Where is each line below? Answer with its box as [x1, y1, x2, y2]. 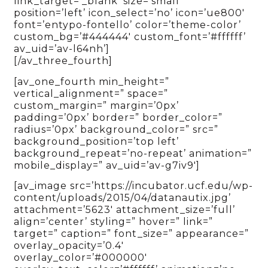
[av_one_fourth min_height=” [14, 75, 170, 87]
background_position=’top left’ [14, 135, 179, 147]
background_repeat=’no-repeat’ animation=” [14, 147, 252, 159]
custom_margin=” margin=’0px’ [14, 99, 179, 111]
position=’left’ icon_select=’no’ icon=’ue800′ [14, 7, 245, 19]
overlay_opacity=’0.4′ [14, 239, 124, 251]
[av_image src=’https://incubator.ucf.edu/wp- [14, 179, 254, 191]
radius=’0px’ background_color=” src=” [14, 123, 219, 135]
